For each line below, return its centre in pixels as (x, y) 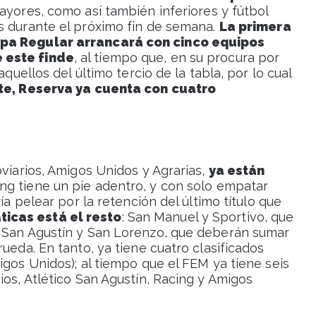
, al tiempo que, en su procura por (177, 58)
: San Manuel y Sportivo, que (208, 217)
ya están (237, 171)
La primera (255, 27)
